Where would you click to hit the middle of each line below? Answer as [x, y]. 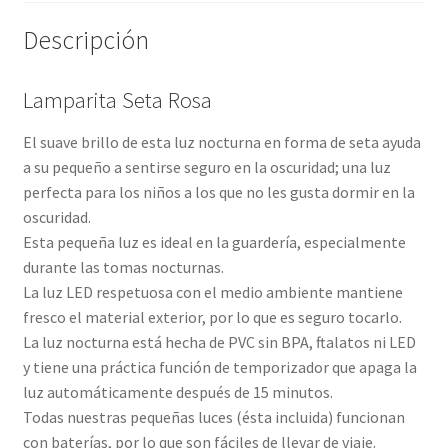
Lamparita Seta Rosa [117, 100]
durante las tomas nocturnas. [123, 267]
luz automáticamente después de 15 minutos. [177, 392]
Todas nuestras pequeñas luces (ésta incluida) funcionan [213, 417]
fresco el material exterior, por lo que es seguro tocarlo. [212, 317]
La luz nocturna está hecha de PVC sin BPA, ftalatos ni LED [219, 342]
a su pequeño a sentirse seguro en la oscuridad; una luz [206, 167]
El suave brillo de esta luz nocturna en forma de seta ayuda [221, 142]
